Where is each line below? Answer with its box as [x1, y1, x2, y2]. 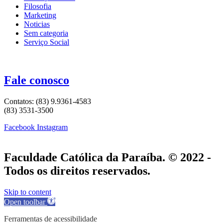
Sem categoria [24, 29, 68, 38]
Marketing [24, 11, 56, 20]
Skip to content [4, 187, 51, 196]
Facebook [4, 123, 35, 132]
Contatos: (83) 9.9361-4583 [4, 97, 91, 106]
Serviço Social [24, 38, 69, 47]
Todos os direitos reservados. [4, 164, 150, 177]
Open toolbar [4, 197, 45, 206]
